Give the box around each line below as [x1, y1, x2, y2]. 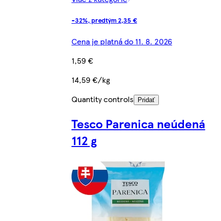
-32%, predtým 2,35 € [71, 15, 137, 25]
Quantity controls [71, 93, 134, 105]
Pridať [137, 96, 155, 104]
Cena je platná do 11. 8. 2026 [71, 35, 172, 47]
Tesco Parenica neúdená [71, 114, 205, 132]
